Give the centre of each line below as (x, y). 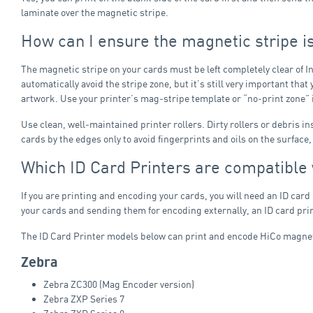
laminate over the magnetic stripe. (95, 12)
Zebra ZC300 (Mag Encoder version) (119, 284)
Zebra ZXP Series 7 (84, 298)
